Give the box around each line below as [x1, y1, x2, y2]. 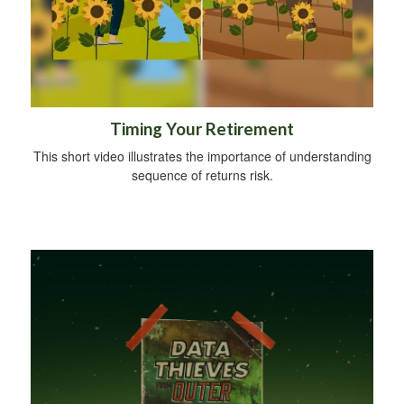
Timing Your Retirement [110, 119, 294, 140]
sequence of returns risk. [131, 166, 273, 185]
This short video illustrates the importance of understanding [32, 147, 372, 166]
